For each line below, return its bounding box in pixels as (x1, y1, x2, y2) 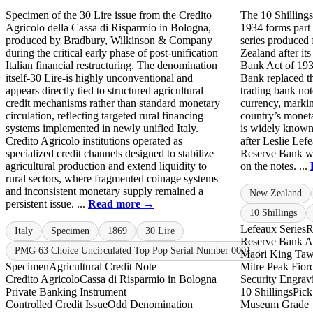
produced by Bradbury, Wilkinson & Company (6, 34, 212, 47)
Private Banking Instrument (6, 286, 126, 298)
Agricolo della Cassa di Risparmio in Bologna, (6, 22, 211, 34)
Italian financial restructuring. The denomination (6, 59, 217, 72)
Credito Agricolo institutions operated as (6, 135, 182, 147)
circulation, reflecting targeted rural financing (6, 110, 203, 122)
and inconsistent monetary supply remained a (6, 185, 203, 198)
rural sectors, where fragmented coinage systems (6, 173, 218, 185)
